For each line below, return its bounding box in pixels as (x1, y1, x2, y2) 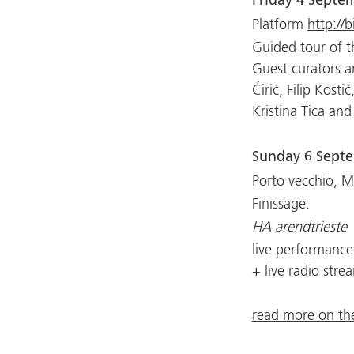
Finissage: (251, 197, 310, 212)
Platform (251, 18, 307, 33)
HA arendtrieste (251, 220, 347, 235)
